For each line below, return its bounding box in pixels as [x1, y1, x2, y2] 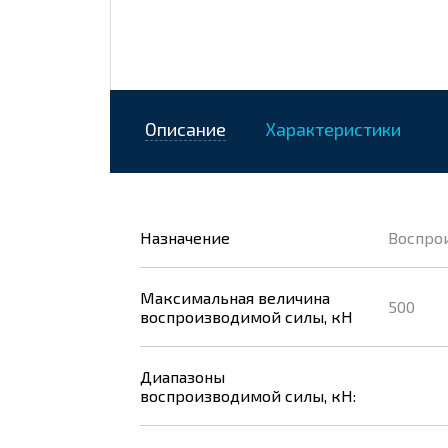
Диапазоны [140, 367, 225, 386]
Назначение [140, 228, 230, 247]
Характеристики [265, 118, 401, 140]
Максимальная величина [140, 288, 330, 307]
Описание [145, 118, 226, 140]
